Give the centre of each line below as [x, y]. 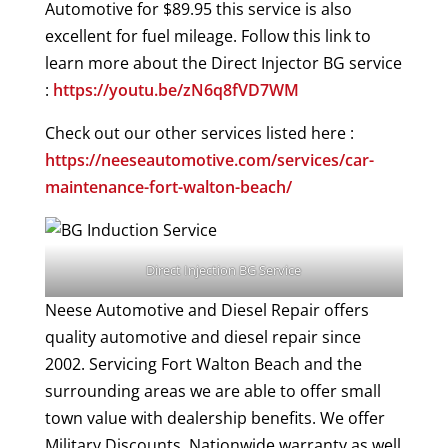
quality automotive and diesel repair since [202, 336]
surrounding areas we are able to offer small [212, 390]
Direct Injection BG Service [224, 269]
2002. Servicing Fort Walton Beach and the [203, 363]
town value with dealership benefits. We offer [214, 417]
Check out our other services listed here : [199, 132]
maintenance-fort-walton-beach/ [168, 186]
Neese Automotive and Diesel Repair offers [206, 309]
